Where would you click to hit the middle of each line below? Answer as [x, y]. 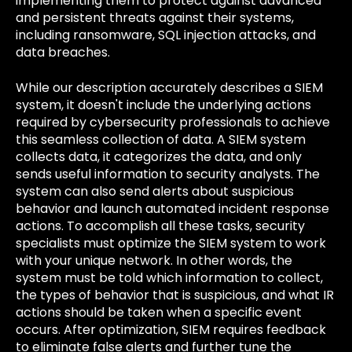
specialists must [67, 243]
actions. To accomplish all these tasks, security [160, 225]
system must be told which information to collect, [169, 277]
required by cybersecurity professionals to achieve [173, 122]
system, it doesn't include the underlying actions [163, 104]
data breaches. [63, 53]
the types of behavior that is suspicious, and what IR [175, 295]
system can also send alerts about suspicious [155, 191]
